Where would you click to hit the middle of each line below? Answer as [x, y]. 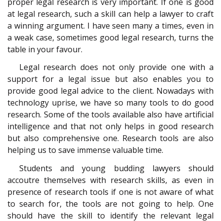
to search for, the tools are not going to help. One [110, 204]
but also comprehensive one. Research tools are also [110, 138]
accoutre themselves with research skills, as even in [110, 180]
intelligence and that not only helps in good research [110, 127]
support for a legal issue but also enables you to [110, 79]
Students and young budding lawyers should [116, 168]
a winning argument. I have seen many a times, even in [110, 25]
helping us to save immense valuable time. [85, 150]
